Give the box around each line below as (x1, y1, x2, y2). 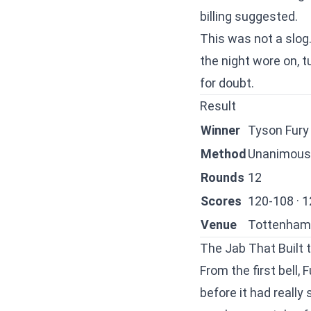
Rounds (201, 170, 244, 185)
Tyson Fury (248, 123, 309, 137)
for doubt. (200, 76, 254, 90)
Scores (201, 194, 242, 208)
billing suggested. (200, 9, 298, 24)
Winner (201, 123, 240, 137)
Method (201, 146, 246, 161)
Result (200, 99, 236, 113)
